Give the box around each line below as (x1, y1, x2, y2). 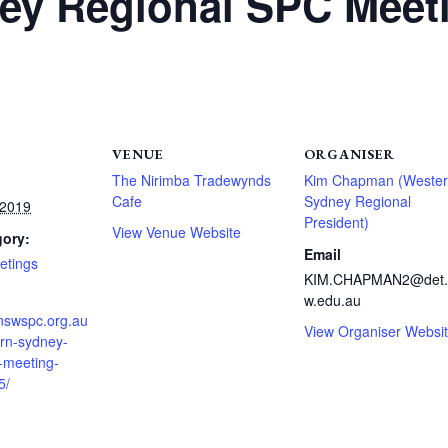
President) (304, 212, 369, 232)
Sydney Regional (304, 191, 411, 211)
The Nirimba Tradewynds (112, 170, 271, 190)
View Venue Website (112, 222, 241, 242)
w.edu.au (304, 290, 361, 310)
